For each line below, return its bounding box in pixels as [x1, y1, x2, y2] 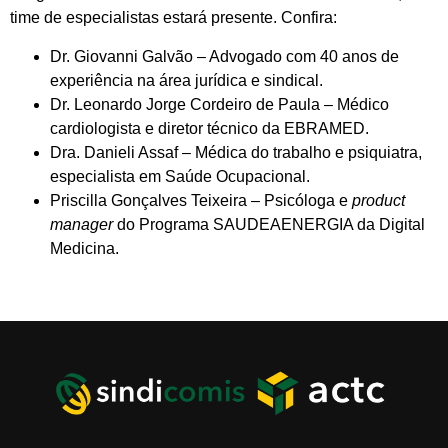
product [352, 191, 405, 209]
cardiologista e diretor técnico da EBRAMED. [50, 119, 369, 137]
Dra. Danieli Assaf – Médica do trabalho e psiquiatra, [50, 143, 422, 161]
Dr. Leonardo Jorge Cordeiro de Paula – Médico [50, 95, 389, 113]
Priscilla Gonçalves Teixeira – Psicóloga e [50, 191, 352, 209]
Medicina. [50, 239, 119, 257]
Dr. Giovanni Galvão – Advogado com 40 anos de [50, 47, 399, 65]
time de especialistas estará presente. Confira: [10, 9, 337, 27]
